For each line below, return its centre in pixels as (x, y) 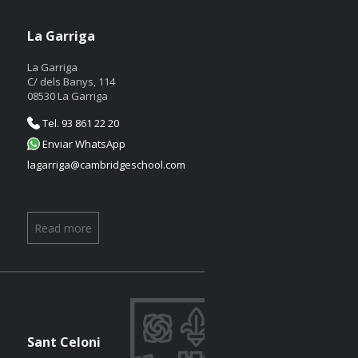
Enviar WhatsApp (83, 144)
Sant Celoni (64, 342)
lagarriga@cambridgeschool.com (106, 165)
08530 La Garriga (68, 96)
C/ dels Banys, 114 (71, 82)
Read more (63, 228)
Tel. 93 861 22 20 (80, 123)
